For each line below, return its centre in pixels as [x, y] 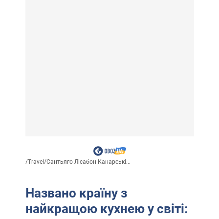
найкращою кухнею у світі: [106, 209]
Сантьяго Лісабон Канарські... [88, 162]
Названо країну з [76, 193]
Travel [36, 162]
